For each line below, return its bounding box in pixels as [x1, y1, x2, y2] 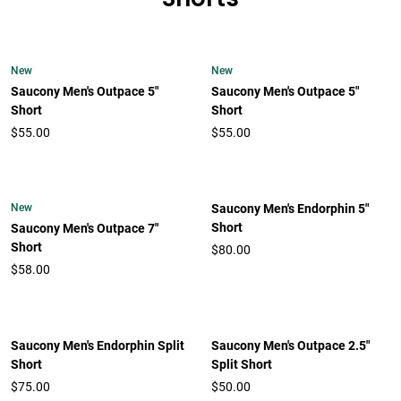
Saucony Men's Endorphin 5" [211, 201, 369, 217]
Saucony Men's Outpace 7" [11, 221, 158, 236]
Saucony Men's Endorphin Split [11, 338, 184, 354]
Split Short [211, 357, 272, 372]
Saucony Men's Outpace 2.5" [211, 338, 370, 354]
